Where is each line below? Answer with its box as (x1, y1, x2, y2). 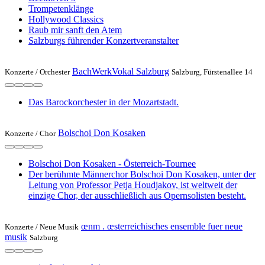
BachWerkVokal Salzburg (72, 66, 169, 76)
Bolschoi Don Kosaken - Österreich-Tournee (28, 158, 196, 169)
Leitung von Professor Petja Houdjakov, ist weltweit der (28, 179, 237, 190)
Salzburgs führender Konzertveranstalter (28, 35, 179, 46)
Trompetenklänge (28, 3, 93, 14)
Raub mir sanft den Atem (28, 24, 122, 35)
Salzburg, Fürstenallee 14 (172, 67, 253, 76)
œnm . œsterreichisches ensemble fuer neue (81, 221, 243, 231)
